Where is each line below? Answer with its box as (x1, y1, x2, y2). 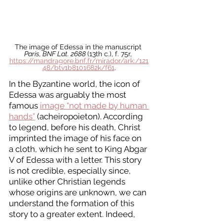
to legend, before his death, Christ (9, 122, 143, 133)
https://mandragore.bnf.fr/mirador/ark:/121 (9, 57, 148, 65)
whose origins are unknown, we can (9, 187, 148, 198)
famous (9, 101, 40, 111)
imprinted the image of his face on (9, 133, 144, 144)
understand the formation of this (9, 198, 136, 209)
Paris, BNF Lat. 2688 (24, 50, 87, 58)
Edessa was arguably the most (9, 90, 128, 100)
